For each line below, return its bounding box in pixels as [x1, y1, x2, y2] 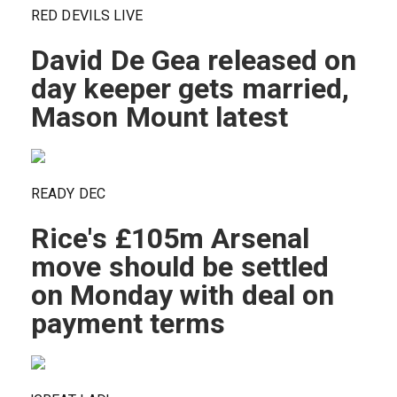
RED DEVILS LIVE [31, 6, 144, 24]
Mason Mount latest [31, 99, 288, 134]
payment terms [31, 306, 226, 340]
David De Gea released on [31, 43, 357, 77]
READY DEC [31, 184, 105, 202]
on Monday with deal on [31, 277, 335, 312]
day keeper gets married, [31, 71, 350, 105]
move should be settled [31, 249, 330, 284]
